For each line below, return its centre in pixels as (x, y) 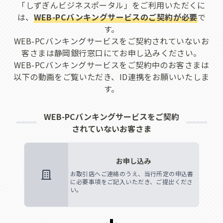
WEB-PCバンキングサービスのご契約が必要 (115, 17)
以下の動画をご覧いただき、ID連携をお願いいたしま (111, 76)
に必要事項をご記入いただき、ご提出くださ (131, 181)
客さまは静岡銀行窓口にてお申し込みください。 (111, 53)
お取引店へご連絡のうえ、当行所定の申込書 (132, 173)
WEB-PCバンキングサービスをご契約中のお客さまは (111, 64)
